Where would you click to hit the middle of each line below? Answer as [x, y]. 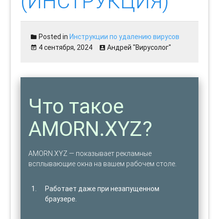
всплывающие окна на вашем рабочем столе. [103, 164]
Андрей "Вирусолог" [139, 47]
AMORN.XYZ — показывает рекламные [90, 153]
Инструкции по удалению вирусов [125, 36]
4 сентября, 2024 [66, 47]
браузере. [61, 199]
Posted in [54, 36]
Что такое [76, 106]
